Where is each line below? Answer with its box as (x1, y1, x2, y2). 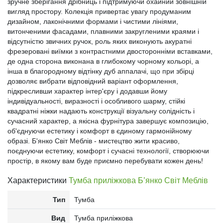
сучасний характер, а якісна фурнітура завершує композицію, (7, 117, 209, 125)
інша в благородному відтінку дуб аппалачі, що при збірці (7, 67, 194, 76)
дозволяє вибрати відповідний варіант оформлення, (7, 77, 178, 86)
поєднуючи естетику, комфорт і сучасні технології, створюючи (7, 147, 209, 155)
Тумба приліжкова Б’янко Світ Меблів (69, 176, 208, 185)
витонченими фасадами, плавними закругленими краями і (7, 27, 199, 36)
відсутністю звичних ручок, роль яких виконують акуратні (7, 37, 192, 46)
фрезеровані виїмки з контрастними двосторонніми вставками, (7, 47, 213, 56)
